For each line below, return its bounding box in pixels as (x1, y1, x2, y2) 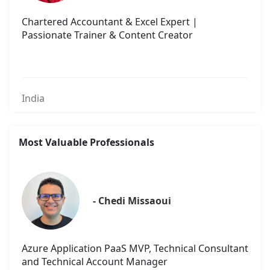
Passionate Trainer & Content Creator (22, 28, 193, 42)
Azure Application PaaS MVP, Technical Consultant (22, 242, 248, 256)
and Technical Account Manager (22, 255, 168, 269)
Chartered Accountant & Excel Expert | (22, 15, 198, 29)
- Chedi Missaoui (93, 194, 171, 208)
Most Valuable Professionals (19, 136, 154, 149)
